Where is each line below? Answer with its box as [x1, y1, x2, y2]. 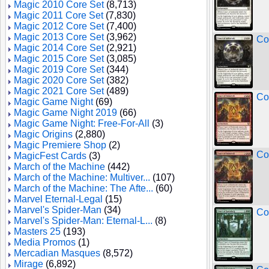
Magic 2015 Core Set [14, 53, 104, 64]
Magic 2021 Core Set [14, 86, 104, 96]
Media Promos [14, 237, 76, 247]
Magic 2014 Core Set [14, 43, 104, 53]
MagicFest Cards [14, 151, 86, 161]
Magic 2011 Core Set [14, 10, 103, 20]
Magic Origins [14, 129, 73, 139]
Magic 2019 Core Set [14, 64, 104, 74]
